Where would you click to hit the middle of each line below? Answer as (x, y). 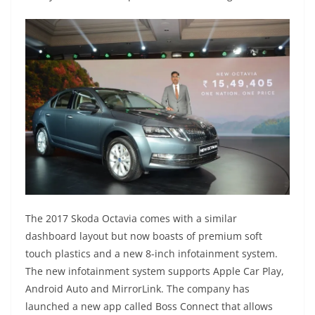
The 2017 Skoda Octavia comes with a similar (131, 218)
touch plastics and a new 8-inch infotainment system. (152, 253)
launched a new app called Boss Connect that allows (149, 306)
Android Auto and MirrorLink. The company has (137, 288)
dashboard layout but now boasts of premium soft (144, 236)
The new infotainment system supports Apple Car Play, (155, 271)
